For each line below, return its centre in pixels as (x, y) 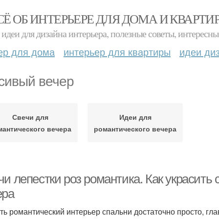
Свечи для (30, 117)
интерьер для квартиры (117, 52)
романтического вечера (135, 129)
